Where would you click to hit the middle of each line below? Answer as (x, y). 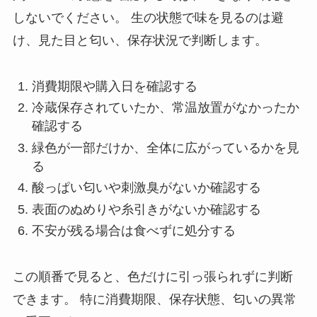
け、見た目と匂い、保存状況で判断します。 (140, 40)
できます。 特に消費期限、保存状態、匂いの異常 (154, 299)
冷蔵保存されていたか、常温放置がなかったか (165, 108)
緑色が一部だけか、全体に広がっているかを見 (165, 148)
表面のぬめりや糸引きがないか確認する (146, 209)
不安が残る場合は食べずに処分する (133, 231)
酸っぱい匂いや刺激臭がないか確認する (146, 188)
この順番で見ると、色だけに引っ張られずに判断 (152, 276)
